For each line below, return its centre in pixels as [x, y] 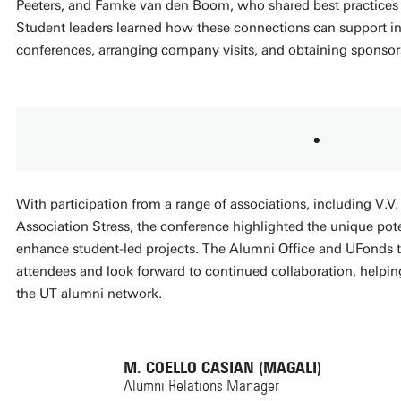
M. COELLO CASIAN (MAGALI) [222, 367]
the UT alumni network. [89, 293]
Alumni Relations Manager [201, 385]
